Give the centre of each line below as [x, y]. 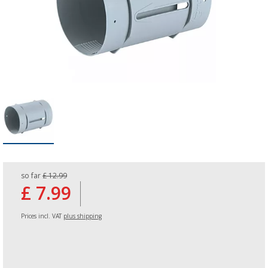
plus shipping [83, 216]
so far [32, 176]
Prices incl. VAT [42, 216]
